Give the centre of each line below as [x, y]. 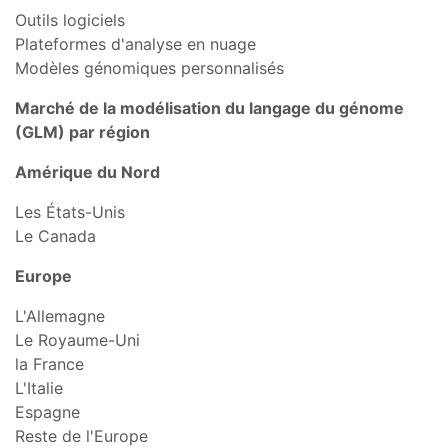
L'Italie [39, 387]
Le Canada [55, 235]
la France [49, 363]
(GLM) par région [82, 131]
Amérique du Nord [87, 171]
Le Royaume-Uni [77, 339]
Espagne [47, 411]
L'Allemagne [60, 315]
